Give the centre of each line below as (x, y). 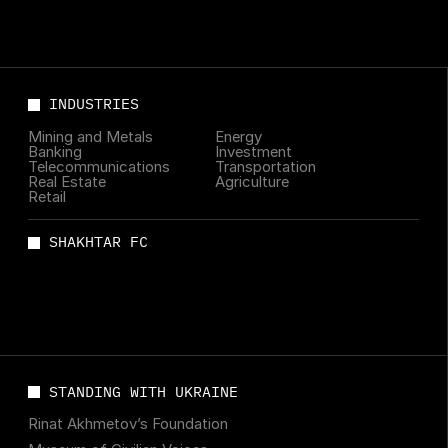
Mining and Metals (91, 137)
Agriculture (251, 182)
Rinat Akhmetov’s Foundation (128, 424)
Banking (55, 152)
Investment (253, 152)
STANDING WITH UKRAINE (144, 391)
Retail (47, 197)
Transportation (265, 167)
